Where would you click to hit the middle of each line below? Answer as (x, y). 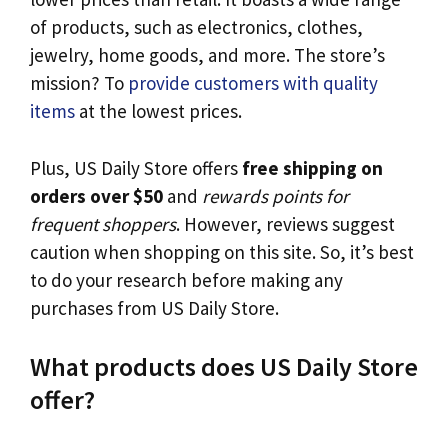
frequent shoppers (103, 223)
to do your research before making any (186, 279)
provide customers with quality (253, 83)
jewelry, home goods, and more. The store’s (207, 55)
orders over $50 (96, 195)
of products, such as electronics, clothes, (196, 27)
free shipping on (312, 167)
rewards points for (275, 195)
